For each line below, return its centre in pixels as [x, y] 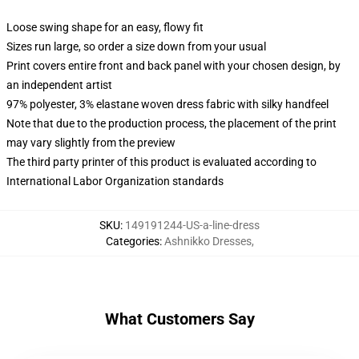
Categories [132, 241]
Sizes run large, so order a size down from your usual [136, 46]
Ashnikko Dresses [208, 241]
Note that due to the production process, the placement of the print [171, 123]
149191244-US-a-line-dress [192, 225]
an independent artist [59, 85]
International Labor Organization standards [115, 181]
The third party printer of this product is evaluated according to [161, 162]
